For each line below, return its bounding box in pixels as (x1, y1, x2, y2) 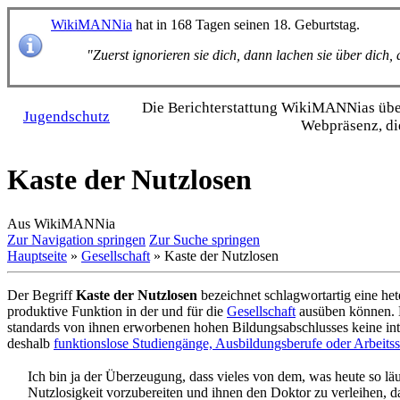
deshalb (7, 335, 54, 351)
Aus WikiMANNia (7, 215, 115, 231)
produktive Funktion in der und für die (7, 303, 227, 319)
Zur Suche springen (149, 231, 260, 247)
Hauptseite (7, 247, 67, 263)
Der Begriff (7, 287, 76, 303)
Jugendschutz (23, 108, 110, 125)
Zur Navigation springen (7, 231, 146, 247)
